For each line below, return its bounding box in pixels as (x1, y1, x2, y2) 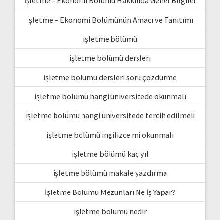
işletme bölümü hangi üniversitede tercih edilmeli (25, 110, 195, 120)
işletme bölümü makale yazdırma (53, 167, 167, 178)
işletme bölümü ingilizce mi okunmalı (46, 129, 174, 139)
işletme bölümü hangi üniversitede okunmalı (34, 91, 186, 101)
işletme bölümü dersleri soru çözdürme (43, 72, 177, 82)
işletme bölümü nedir (73, 206, 147, 216)
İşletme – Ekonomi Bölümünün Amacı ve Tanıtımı (27, 14, 193, 25)
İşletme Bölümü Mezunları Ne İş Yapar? (44, 187, 176, 197)
